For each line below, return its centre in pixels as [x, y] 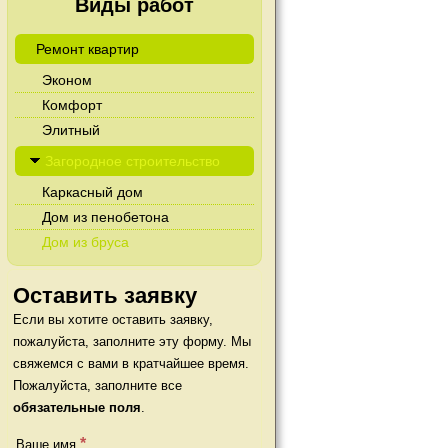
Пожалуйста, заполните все [97, 385]
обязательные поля [77, 407]
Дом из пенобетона [105, 217]
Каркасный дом [92, 192]
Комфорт [72, 105]
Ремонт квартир [87, 49]
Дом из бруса [85, 242]
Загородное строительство [132, 161]
